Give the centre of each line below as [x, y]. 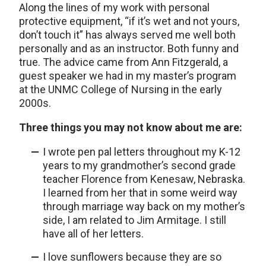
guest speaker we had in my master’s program [128, 75]
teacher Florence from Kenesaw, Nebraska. [144, 179]
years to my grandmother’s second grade [139, 165]
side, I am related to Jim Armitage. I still [134, 220]
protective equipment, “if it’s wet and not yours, [129, 21]
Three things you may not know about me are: [131, 127]
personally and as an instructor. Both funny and [129, 48]
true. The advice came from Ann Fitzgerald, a [123, 62]
